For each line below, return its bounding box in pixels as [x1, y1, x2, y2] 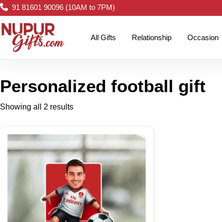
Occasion [187, 33, 219, 42]
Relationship [132, 33, 171, 42]
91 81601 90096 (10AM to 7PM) [12, 3, 115, 11]
